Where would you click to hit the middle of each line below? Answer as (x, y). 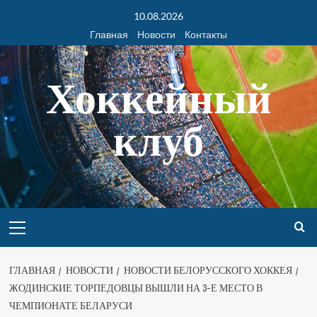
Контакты (206, 34)
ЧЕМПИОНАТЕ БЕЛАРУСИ (70, 306)
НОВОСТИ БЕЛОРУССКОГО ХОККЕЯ (208, 270)
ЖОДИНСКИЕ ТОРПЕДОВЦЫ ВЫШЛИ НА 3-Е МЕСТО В (136, 288)
